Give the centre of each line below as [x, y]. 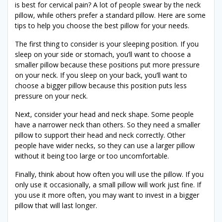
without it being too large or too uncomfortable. [92, 156]
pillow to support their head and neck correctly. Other [100, 135]
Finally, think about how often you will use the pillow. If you [109, 174]
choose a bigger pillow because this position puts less [101, 85]
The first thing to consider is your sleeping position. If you [107, 44]
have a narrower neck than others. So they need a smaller [108, 124]
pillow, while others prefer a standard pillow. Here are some [110, 15]
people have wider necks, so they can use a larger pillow [105, 145]
